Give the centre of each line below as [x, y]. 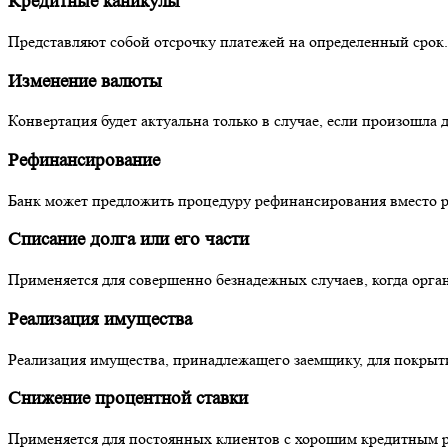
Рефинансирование [84, 160]
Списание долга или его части [128, 240]
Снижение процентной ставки [128, 399]
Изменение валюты [85, 81]
